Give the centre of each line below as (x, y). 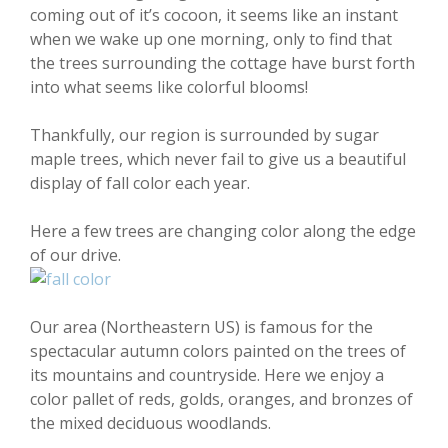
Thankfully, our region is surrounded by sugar (204, 135)
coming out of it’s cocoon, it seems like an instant (214, 15)
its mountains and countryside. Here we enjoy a (207, 375)
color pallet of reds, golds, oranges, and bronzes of (221, 399)
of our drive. (75, 255)
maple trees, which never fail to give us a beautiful (218, 159)
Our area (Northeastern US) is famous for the (201, 327)
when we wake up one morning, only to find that (211, 39)
